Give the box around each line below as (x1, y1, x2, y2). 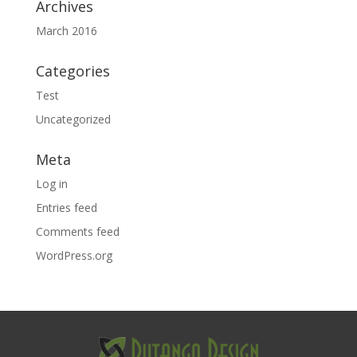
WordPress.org (35, 248, 112, 263)
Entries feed (35, 200, 97, 215)
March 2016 (35, 23, 97, 38)
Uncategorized (35, 112, 111, 127)
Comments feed (35, 224, 120, 239)
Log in (35, 176, 68, 191)
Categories (35, 61, 110, 80)
